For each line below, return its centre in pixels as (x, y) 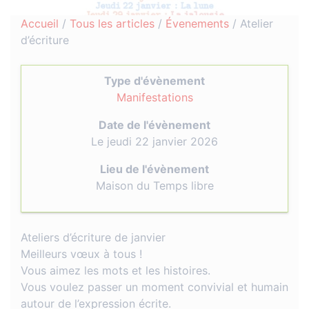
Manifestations (154, 97)
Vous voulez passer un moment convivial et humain (154, 287)
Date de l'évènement (154, 125)
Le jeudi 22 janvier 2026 (154, 141)
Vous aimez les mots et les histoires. (116, 270)
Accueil (40, 23)
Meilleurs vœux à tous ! (81, 254)
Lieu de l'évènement (154, 169)
